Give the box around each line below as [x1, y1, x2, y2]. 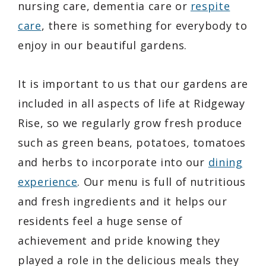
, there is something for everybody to [41, 18, 248, 33]
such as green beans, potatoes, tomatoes [18, 135, 246, 150]
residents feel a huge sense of [18, 214, 183, 229]
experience [18, 175, 78, 189]
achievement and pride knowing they [18, 233, 220, 248]
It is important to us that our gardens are [18, 77, 248, 91]
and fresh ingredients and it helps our [18, 194, 227, 209]
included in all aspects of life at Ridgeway [18, 96, 245, 111]
